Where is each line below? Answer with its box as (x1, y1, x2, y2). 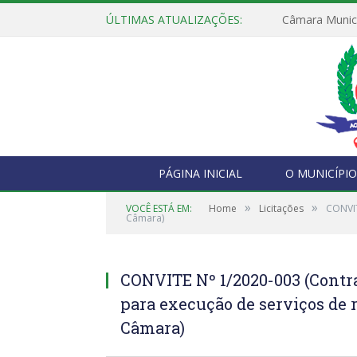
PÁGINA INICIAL (158, 166, 242, 181)
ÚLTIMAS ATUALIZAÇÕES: (106, 12, 242, 27)
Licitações (259, 202, 304, 215)
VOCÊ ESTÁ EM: (126, 202, 192, 215)
